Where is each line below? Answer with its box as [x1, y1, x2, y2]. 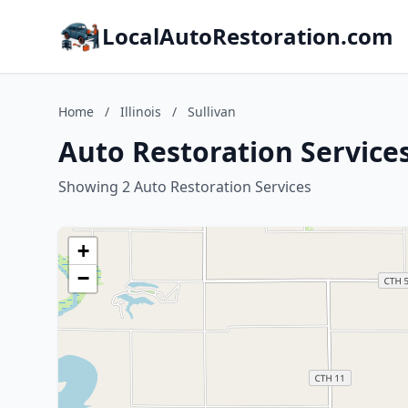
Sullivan [188, 103, 236, 120]
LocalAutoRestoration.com [102, 21, 393, 51]
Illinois [120, 103, 161, 120]
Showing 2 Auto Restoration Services [58, 177, 311, 197]
